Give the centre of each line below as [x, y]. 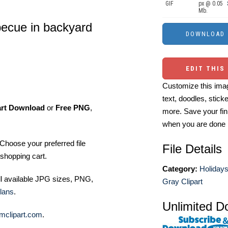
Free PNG [73, 108]
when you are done [194, 124]
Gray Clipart [182, 181]
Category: [180, 169]
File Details [192, 149]
